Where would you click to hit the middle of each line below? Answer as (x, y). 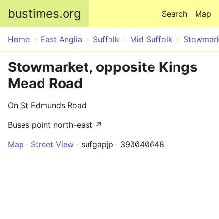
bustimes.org (44, 13)
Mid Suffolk (151, 39)
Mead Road (45, 83)
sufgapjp (97, 144)
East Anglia (61, 39)
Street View (52, 144)
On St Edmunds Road (47, 105)
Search (175, 14)
